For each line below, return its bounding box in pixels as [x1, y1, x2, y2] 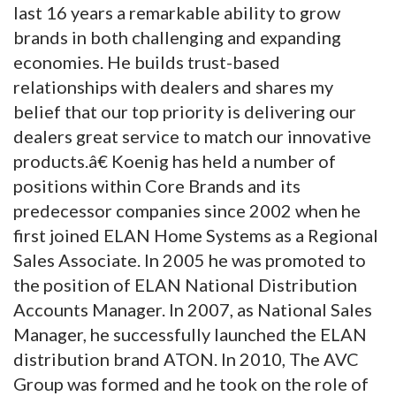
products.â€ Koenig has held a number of [13, 150, 336, 172]
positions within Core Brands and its [13, 175, 301, 197]
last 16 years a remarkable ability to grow [13, 2, 340, 24]
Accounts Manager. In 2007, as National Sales [13, 299, 372, 321]
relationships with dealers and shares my [13, 76, 333, 98]
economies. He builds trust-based [13, 51, 280, 73]
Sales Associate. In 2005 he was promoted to [13, 249, 366, 271]
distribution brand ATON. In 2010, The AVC [13, 348, 359, 370]
